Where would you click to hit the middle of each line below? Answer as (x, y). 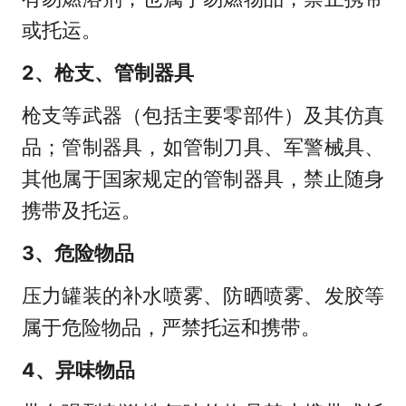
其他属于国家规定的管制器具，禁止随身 (203, 178)
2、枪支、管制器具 (107, 73)
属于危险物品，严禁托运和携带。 (171, 327)
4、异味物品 (78, 369)
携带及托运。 (81, 210)
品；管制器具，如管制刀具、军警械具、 (203, 146)
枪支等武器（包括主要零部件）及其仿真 (203, 115)
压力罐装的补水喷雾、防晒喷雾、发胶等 (203, 295)
